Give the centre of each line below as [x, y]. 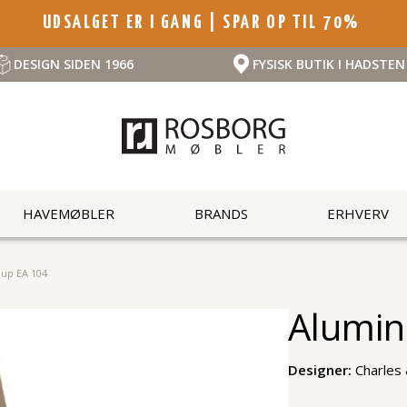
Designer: [322, 369]
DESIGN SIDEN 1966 [73, 64]
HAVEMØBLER [69, 214]
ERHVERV [357, 214]
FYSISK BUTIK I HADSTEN [329, 64]
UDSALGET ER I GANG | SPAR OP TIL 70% [203, 23]
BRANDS [221, 214]
